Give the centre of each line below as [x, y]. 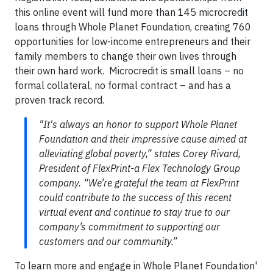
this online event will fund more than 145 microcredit [131, 12]
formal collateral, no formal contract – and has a [123, 86]
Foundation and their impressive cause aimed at [143, 139]
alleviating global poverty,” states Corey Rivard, [140, 154]
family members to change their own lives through [126, 56]
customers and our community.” [108, 242]
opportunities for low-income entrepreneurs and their [133, 42]
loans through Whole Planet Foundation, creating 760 [133, 27]
